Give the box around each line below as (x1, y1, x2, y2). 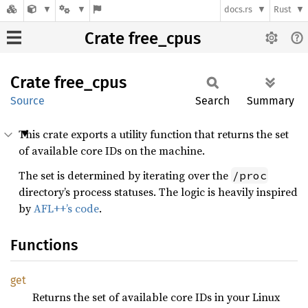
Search (195, 94, 230, 107)
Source (10, 94, 45, 107)
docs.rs (224, 4, 253, 15)
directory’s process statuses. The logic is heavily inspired (19, 184, 298, 199)
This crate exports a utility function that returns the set (19, 126, 289, 142)
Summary (247, 94, 294, 107)
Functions (10, 236, 78, 254)
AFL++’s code (34, 201, 99, 216)
